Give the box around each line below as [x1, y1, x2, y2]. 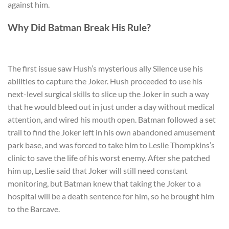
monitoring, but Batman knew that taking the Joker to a [8, 178, 201, 189]
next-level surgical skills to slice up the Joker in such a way [8, 89, 209, 99]
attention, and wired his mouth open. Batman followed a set [8, 114, 216, 125]
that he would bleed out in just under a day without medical [8, 102, 215, 112]
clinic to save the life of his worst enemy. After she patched [8, 153, 210, 163]
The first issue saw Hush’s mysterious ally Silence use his [8, 63, 203, 74]
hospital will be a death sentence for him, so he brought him [8, 191, 214, 201]
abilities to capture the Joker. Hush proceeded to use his [8, 76, 202, 86]
